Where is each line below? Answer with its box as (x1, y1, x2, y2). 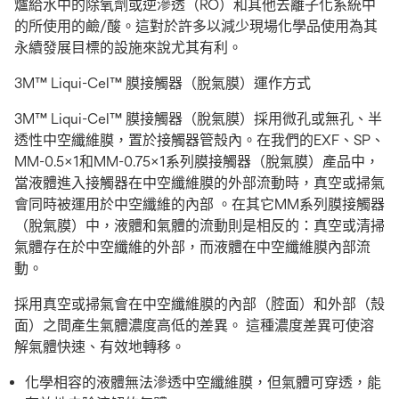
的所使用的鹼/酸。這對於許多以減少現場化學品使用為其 (14, 18, 378, 35)
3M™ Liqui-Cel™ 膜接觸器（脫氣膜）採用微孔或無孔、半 (14, 110, 382, 127)
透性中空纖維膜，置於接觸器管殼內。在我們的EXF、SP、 (14, 132, 385, 149)
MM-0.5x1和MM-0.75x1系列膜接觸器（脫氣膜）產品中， (14, 153, 379, 170)
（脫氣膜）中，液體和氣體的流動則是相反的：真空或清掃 (14, 217, 385, 234)
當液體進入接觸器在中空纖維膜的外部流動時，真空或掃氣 (14, 175, 385, 191)
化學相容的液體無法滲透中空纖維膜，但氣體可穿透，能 (25, 374, 381, 391)
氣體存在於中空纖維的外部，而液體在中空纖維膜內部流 (14, 239, 370, 256)
